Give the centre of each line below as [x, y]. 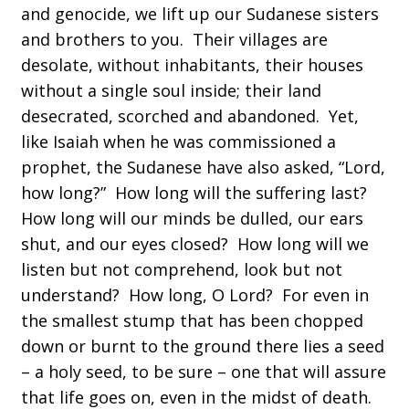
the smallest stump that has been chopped [192, 320]
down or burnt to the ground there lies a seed [203, 346]
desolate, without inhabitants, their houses [192, 65]
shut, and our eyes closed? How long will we [195, 244]
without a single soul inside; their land [171, 90]
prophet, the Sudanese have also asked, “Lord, [203, 167]
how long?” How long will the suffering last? [196, 193]
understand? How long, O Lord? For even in [195, 295]
